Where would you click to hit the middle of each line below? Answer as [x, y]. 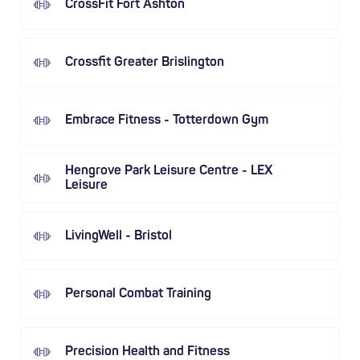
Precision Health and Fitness [147, 352]
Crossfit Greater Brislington [145, 63]
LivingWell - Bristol [119, 236]
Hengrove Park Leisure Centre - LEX [169, 171]
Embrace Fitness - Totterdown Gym [167, 121]
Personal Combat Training [138, 294]
